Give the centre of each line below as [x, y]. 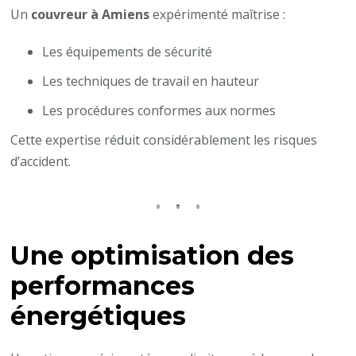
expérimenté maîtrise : [218, 14]
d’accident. [41, 161]
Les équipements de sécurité [128, 51]
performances [103, 285]
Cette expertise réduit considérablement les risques [164, 139]
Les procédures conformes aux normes [159, 110]
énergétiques [99, 315]
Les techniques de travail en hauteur [151, 81]
